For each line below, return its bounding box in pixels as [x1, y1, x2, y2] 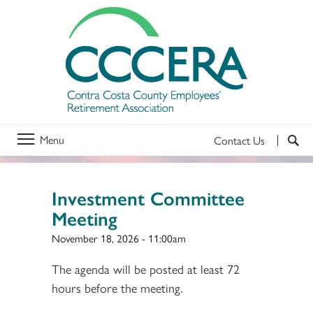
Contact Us [214, 131, 265, 148]
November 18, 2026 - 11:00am [52, 229, 186, 246]
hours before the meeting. [52, 278, 182, 296]
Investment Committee [52, 183, 245, 211]
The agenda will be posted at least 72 [52, 259, 240, 277]
